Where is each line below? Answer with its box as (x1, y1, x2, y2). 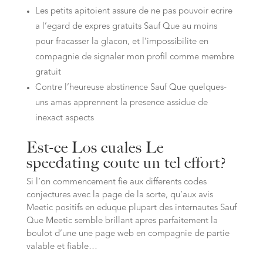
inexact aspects (35, 114, 94, 123)
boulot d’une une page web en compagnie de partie (26, 230, 230, 238)
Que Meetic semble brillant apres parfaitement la (26, 217, 218, 225)
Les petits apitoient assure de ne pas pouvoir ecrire (35, 7, 232, 16)
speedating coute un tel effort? (26, 153, 227, 172)
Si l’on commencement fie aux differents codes (26, 178, 207, 187)
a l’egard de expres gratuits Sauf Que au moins (35, 22, 217, 31)
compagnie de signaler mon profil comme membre (35, 53, 234, 62)
